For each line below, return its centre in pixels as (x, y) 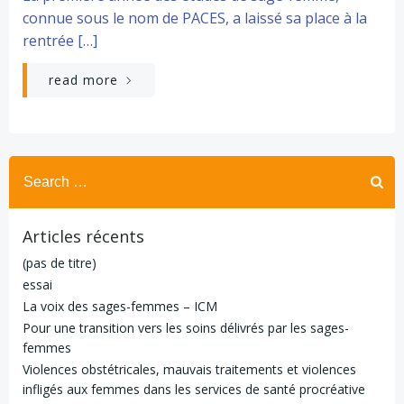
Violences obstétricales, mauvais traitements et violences (189, 369)
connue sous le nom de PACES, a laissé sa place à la (195, 18)
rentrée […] (60, 40)
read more (83, 79)
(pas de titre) (60, 262)
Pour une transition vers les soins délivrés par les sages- (186, 327)
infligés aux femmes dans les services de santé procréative (194, 389)
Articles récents (83, 236)
